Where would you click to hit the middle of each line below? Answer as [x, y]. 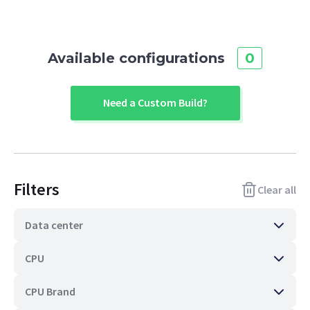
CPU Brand [50, 291]
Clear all [277, 190]
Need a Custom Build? [155, 102]
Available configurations [138, 58]
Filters [37, 189]
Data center [54, 225]
